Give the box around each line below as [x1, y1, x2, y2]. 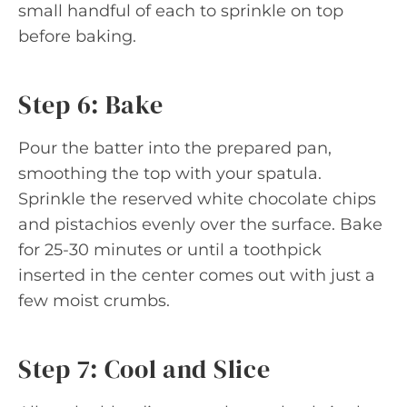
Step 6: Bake [18, 87, 164, 122]
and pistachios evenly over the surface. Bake [18, 214, 382, 234]
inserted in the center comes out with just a [18, 265, 375, 285]
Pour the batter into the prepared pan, [18, 138, 332, 158]
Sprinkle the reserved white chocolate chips [18, 189, 376, 209]
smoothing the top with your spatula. [18, 164, 322, 184]
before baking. [18, 26, 136, 46]
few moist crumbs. [18, 291, 170, 311]
